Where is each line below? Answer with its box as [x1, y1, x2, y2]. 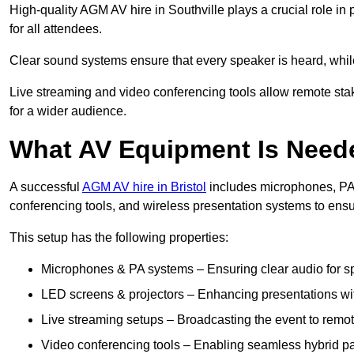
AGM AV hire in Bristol [82, 180, 206, 194]
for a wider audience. [9, 104, 126, 119]
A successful [9, 180, 82, 194]
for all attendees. [9, 22, 102, 36]
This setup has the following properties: [9, 231, 228, 245]
